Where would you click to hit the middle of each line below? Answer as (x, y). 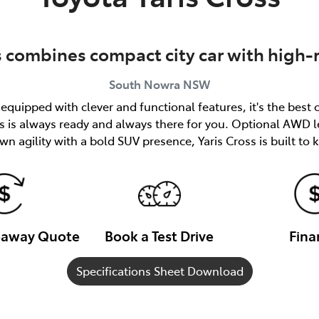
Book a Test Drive (159, 235)
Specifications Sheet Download (159, 270)
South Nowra (144, 84)
